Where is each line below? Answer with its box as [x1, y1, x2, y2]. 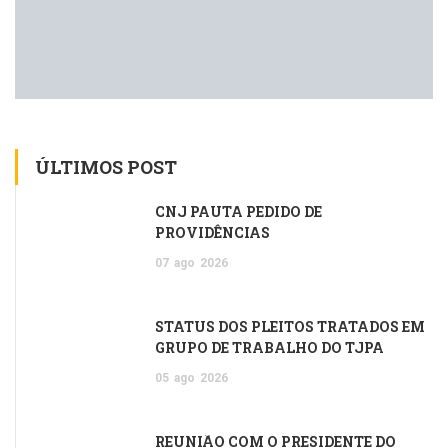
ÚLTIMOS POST [35, 154, 177, 179]
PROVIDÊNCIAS [155, 222, 270, 242]
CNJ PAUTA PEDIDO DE [155, 201, 322, 221]
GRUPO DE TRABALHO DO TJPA [155, 337, 384, 357]
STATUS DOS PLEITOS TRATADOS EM [155, 316, 425, 336]
